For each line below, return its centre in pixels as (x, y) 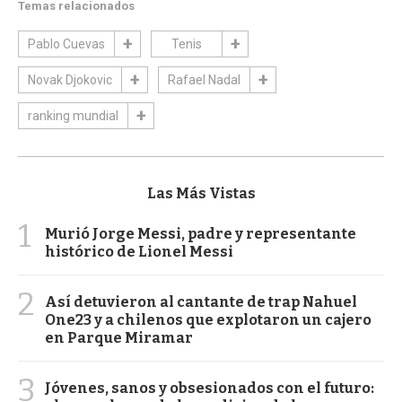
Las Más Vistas (201, 193)
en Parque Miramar (119, 338)
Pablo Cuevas (66, 44)
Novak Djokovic (70, 80)
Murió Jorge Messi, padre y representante (201, 234)
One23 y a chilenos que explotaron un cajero (208, 320)
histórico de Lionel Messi (139, 252)
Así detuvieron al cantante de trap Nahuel (201, 302)
